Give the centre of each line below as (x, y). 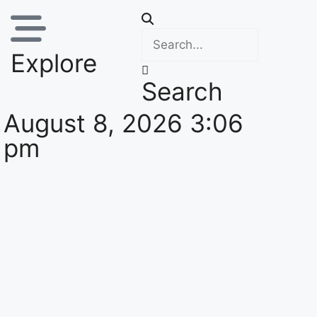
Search (182, 91)
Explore (54, 63)
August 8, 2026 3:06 (123, 123)
